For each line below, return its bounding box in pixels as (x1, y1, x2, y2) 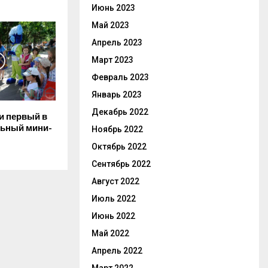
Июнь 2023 (92, 3, 135, 13)
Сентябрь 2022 (92, 159, 151, 169)
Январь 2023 (92, 90, 142, 99)
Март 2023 (92, 55, 133, 65)
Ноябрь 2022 (92, 124, 143, 134)
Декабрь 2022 (92, 107, 148, 117)
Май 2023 (92, 20, 129, 30)
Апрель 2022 (92, 246, 142, 255)
